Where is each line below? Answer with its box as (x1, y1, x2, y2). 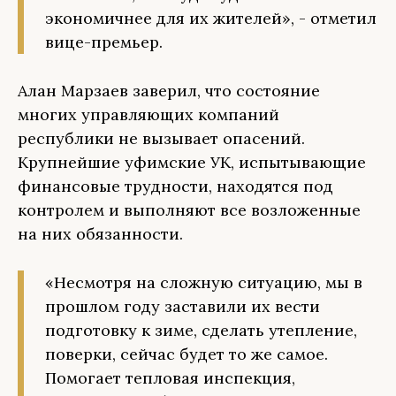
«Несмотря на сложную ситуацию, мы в (45, 272, 362, 293)
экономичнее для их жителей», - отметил (45, 8, 377, 28)
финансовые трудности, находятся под (18, 176, 333, 196)
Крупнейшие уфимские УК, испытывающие (18, 152, 366, 172)
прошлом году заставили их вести (45, 296, 320, 316)
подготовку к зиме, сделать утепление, (45, 320, 357, 340)
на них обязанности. (18, 224, 183, 244)
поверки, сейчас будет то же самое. (45, 344, 328, 364)
